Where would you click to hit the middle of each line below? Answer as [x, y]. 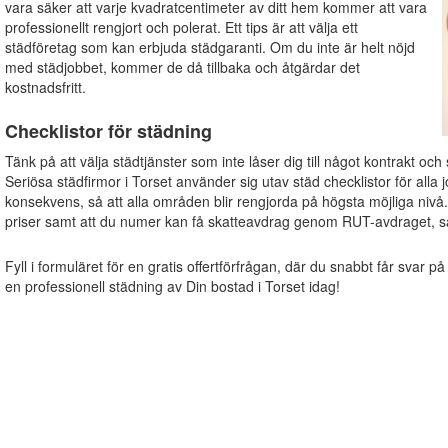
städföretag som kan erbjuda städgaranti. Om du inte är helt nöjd [209, 46]
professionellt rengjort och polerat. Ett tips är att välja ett [181, 26]
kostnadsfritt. [45, 86]
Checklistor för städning [108, 130]
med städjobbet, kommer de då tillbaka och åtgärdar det [182, 66]
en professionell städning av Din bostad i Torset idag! [172, 286]
